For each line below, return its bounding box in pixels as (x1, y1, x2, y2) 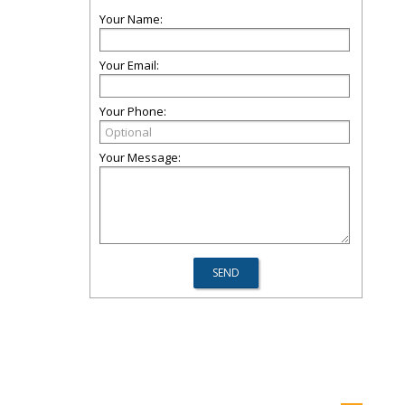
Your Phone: (99, 103, 166, 119)
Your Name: (99, 11, 163, 27)
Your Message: (99, 149, 181, 165)
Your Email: (99, 57, 159, 73)
